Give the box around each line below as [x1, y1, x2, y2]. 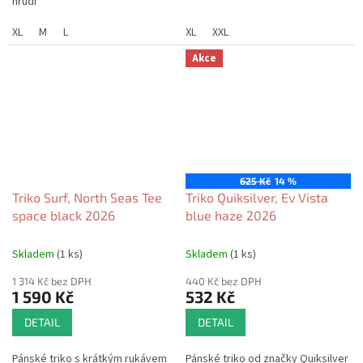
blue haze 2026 [186, 207, 276, 223]
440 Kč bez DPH [186, 274, 262, 288]
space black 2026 [12, 207, 115, 223]
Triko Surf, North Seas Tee [12, 189, 162, 205]
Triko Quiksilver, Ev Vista [186, 189, 328, 205]
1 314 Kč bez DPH [12, 274, 92, 288]
